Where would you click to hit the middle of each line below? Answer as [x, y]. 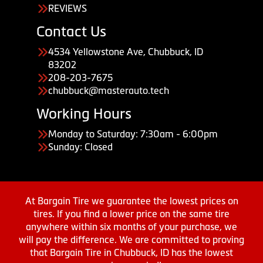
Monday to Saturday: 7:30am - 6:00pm [133, 134]
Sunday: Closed [80, 147]
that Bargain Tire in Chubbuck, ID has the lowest [131, 253]
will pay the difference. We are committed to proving [131, 240]
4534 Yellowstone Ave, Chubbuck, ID [126, 52]
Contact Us [71, 32]
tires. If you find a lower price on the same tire [131, 214]
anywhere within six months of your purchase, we [131, 227]
